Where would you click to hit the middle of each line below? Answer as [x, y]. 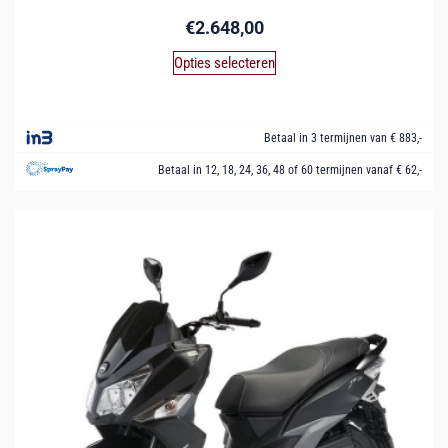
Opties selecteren [224, 62]
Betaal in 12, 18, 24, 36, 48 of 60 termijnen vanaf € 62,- [290, 169]
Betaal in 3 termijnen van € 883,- [343, 137]
